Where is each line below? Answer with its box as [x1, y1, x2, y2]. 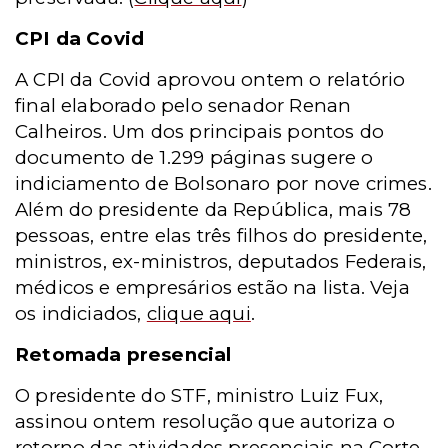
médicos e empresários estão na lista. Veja [15, 276, 410, 299]
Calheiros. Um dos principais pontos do [15, 120, 385, 143]
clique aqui [146, 302, 251, 325]
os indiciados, [15, 302, 147, 325]
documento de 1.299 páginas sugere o [15, 146, 374, 169]
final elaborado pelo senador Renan [15, 94, 352, 117]
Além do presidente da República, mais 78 [15, 198, 412, 221]
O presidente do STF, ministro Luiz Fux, [15, 384, 384, 407]
